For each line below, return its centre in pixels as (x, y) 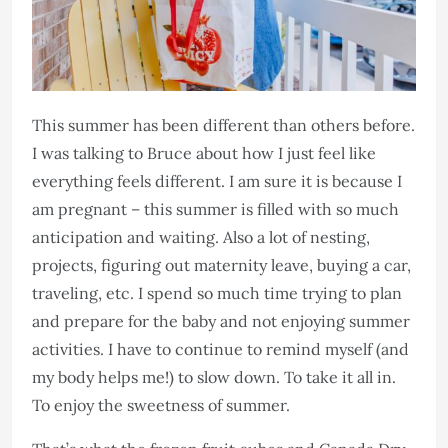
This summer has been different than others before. (223, 124)
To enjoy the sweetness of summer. (161, 404)
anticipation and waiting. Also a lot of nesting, (201, 236)
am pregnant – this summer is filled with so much (215, 208)
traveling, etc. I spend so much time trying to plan (217, 292)
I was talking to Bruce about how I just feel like (204, 152)
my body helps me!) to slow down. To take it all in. (214, 376)
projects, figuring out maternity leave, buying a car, (221, 264)
